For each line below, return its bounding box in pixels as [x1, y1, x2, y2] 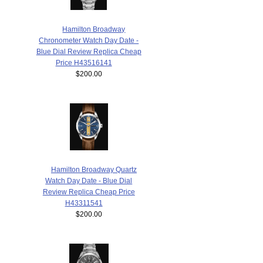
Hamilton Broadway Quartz [50, 165, 137, 173]
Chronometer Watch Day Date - [39, 36, 139, 44]
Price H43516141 [55, 58, 112, 66]
